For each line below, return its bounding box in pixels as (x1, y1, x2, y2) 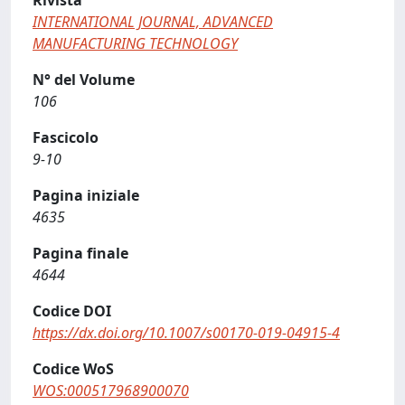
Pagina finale (33, 243, 128, 263)
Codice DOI (33, 301, 111, 321)
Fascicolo (33, 127, 99, 147)
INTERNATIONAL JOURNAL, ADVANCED (33, 12, 273, 32)
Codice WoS (33, 359, 114, 379)
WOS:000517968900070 (33, 381, 189, 400)
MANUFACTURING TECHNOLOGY (33, 33, 238, 53)
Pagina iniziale (33, 185, 139, 205)
